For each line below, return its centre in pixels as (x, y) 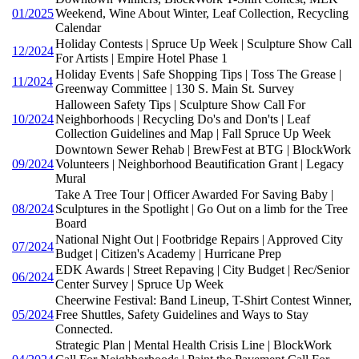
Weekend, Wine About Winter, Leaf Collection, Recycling (202, 13)
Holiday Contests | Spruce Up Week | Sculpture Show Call (204, 43)
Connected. (84, 329)
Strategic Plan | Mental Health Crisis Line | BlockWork (194, 345)
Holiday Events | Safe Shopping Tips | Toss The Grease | (198, 74)
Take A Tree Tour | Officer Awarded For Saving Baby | (194, 194)
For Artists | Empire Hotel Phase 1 (141, 58)
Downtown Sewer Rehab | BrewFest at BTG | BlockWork (203, 149)
